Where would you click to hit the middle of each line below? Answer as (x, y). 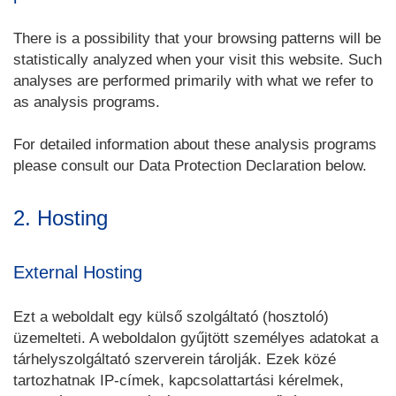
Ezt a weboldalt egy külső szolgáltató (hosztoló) (171, 317)
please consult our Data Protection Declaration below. (190, 166)
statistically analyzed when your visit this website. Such (198, 60)
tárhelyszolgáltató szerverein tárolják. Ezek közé (175, 359)
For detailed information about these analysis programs (195, 145)
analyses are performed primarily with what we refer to (193, 81)
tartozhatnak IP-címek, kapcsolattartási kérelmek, (179, 381)
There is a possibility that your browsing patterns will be (197, 38)
